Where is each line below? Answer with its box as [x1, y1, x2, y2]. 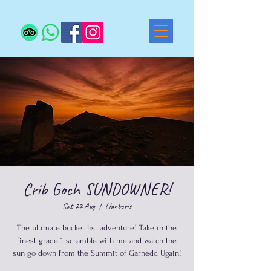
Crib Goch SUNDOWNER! [23, 178, 171, 200]
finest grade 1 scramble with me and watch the [17, 236, 177, 245]
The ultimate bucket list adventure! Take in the [17, 223, 177, 232]
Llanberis [105, 201, 132, 211]
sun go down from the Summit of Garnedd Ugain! [12, 249, 181, 258]
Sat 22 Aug [62, 201, 95, 211]
